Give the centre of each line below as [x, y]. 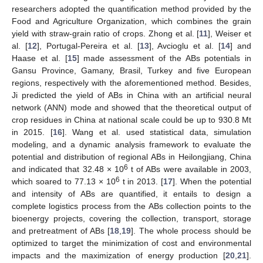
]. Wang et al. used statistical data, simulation [157, 132]
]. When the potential [212, 181]
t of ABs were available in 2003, [190, 169]
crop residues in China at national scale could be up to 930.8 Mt [131, 119]
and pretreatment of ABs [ [61, 230]
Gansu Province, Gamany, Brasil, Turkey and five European [131, 70]
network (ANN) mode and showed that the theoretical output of [131, 107]
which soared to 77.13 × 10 [64, 181]
